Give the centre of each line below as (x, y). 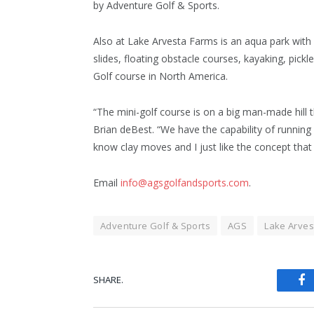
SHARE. (108, 280)
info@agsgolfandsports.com (185, 182)
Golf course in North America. (161, 76)
